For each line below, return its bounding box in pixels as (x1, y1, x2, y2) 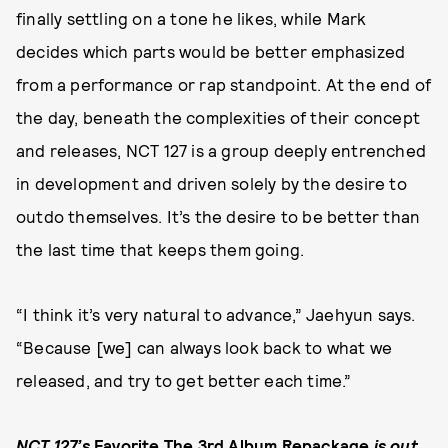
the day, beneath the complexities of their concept (16, 106, 421, 127)
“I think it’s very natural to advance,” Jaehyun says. (16, 303, 416, 324)
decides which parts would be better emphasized (16, 40, 406, 61)
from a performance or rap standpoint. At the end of (16, 73, 432, 94)
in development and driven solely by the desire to (16, 172, 407, 193)
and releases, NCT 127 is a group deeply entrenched (16, 139, 427, 160)
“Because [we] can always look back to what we (16, 336, 393, 357)
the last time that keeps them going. (16, 238, 305, 259)
